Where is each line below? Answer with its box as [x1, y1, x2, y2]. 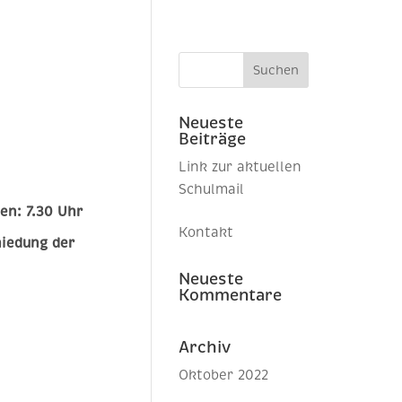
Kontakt [179, 223, 234, 240]
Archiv [179, 336, 232, 357]
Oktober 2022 [179, 366, 269, 383]
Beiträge [179, 129, 247, 149]
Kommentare [179, 284, 283, 305]
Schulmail [179, 181, 245, 197]
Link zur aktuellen [179, 159, 302, 175]
